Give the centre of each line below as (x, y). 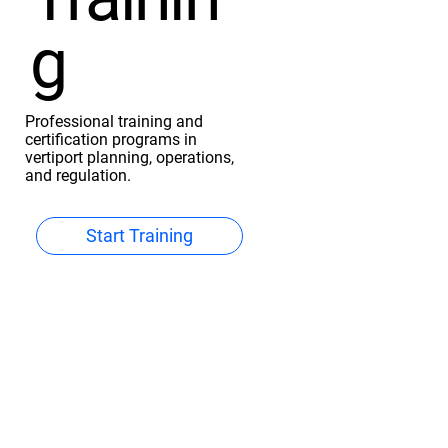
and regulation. (77, 175)
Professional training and (113, 121)
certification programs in (110, 139)
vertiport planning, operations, (129, 157)
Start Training (139, 235)
